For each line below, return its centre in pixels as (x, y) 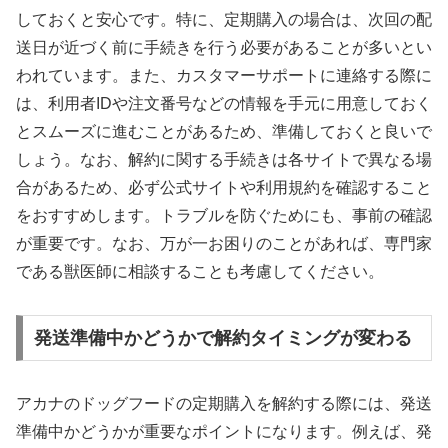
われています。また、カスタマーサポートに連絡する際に (224, 76)
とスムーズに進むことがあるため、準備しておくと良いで (224, 132)
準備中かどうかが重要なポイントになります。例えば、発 (224, 431)
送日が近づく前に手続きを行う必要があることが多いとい (224, 48)
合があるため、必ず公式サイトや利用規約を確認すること (224, 188)
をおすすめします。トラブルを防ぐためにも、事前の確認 (224, 216)
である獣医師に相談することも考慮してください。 (200, 272)
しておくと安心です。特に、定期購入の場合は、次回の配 (224, 20)
